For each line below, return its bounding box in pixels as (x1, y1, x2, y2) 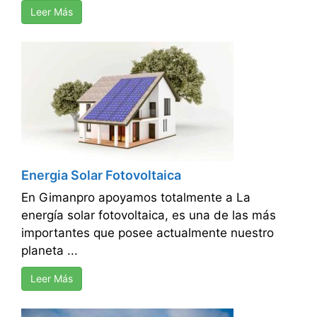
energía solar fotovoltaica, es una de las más (21, 208, 276, 223)
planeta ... (21, 243, 78, 258)
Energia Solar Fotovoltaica (21, 168, 181, 183)
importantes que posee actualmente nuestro (21, 226, 274, 241)
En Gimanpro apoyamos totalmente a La (21, 190, 250, 205)
